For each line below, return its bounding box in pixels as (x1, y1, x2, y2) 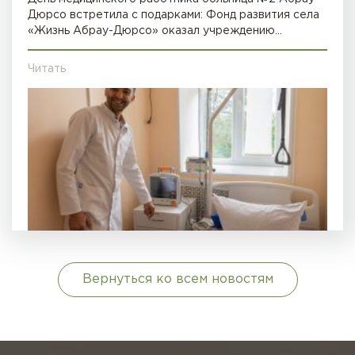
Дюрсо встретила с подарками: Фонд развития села (28, 10, 319, 20)
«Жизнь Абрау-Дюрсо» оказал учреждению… (28, 25, 282, 36)
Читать (28, 63, 66, 74)
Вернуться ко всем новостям (82, 273, 273, 285)
